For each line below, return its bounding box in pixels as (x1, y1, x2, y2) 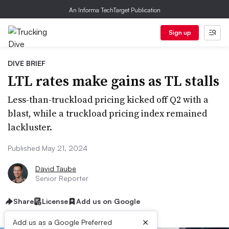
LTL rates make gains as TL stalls (8, 71, 219, 90)
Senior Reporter (35, 174, 88, 182)
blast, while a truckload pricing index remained (8, 107, 207, 120)
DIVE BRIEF (8, 59, 45, 67)
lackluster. (8, 121, 52, 133)
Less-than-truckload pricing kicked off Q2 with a (8, 93, 209, 106)
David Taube (35, 164, 76, 173)
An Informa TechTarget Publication (68, 6, 161, 14)
